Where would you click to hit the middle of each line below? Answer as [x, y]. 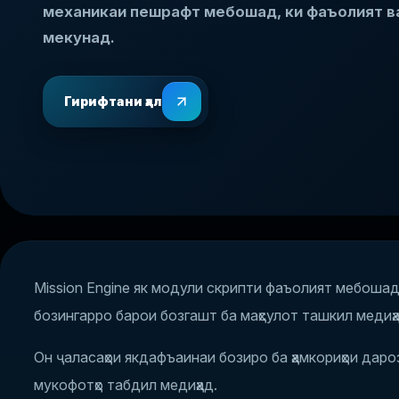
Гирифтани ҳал [113, 101]
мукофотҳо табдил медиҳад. [126, 385]
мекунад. [79, 37]
